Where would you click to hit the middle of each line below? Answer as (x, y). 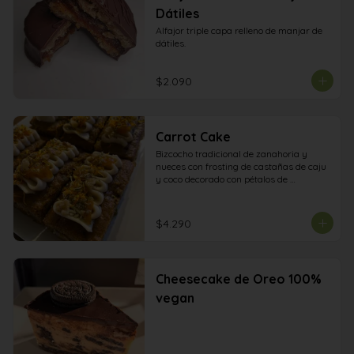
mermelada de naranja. (205, 204)
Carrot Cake (193, 137)
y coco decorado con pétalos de (221, 179)
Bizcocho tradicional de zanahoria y (231, 154)
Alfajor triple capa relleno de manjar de (239, 30)
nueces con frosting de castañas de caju (241, 166)
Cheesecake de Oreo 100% (238, 279)
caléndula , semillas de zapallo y (224, 192)
